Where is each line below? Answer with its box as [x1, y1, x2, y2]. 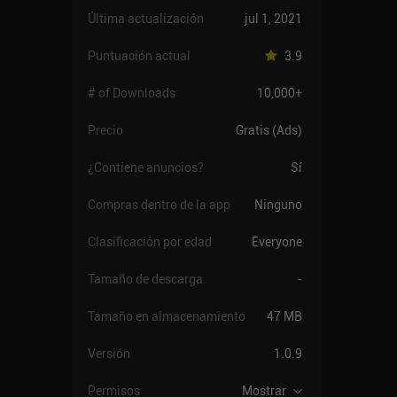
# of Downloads [87, 84, 175, 101]
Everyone [251, 233, 302, 250]
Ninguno [253, 196, 302, 213]
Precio [87, 121, 123, 138]
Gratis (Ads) [235, 121, 302, 138]
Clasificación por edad [87, 233, 212, 250]
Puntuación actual [87, 47, 191, 64]
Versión [87, 345, 130, 362]
